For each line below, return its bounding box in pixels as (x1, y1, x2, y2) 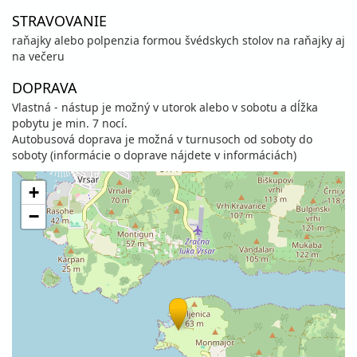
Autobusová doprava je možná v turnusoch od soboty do (12, 131, 312, 147)
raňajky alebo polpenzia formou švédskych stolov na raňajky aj (12, 33, 345, 48)
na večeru (12, 49, 65, 64)
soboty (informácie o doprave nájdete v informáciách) (12, 147, 296, 163)
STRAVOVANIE (12, 11, 107, 30)
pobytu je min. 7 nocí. (12, 116, 127, 131)
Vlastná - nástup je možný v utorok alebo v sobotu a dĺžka (12, 100, 318, 115)
